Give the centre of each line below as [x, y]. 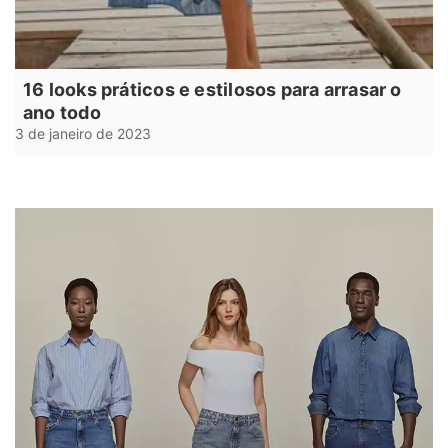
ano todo [62, 113]
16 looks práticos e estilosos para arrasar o [212, 90]
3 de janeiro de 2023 [83, 134]
